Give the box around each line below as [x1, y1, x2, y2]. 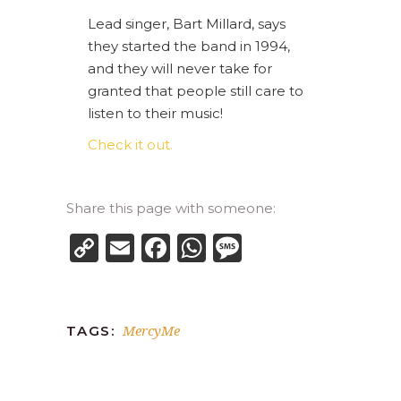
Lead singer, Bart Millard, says [88, 15, 286, 32]
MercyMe [123, 321, 180, 339]
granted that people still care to [88, 82, 303, 99]
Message [242, 230, 366, 265]
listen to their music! [88, 105, 223, 122]
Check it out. [88, 136, 173, 153]
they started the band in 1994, [88, 38, 290, 55]
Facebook [170, 230, 308, 265]
